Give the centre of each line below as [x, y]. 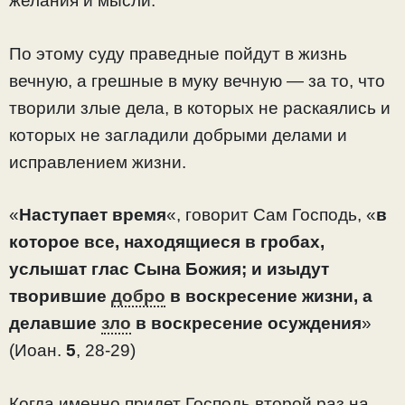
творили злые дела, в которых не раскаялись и [200, 108]
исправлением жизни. [98, 162]
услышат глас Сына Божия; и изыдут [169, 269]
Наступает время [93, 215]
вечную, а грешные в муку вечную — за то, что [197, 80]
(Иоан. [38, 351]
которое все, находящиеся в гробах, [167, 242]
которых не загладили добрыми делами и [178, 135]
